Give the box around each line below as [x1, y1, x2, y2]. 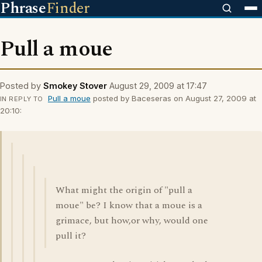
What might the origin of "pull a [56, 183, 192, 197]
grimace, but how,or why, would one [56, 213, 208, 227]
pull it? [56, 229, 86, 243]
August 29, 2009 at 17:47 [109, 81, 207, 91]
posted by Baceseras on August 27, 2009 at [90, 94, 256, 103]
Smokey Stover [43, 81, 107, 91]
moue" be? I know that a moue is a [56, 198, 202, 212]
